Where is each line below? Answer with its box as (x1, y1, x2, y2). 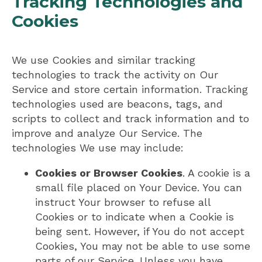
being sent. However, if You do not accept (35, 225, 244, 238)
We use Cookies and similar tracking (12, 54, 195, 67)
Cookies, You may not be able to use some (35, 240, 250, 253)
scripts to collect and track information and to (12, 112, 249, 125)
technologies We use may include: (12, 142, 184, 154)
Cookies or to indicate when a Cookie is (35, 211, 234, 223)
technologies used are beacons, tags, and (12, 98, 223, 111)
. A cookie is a (182, 167, 250, 180)
